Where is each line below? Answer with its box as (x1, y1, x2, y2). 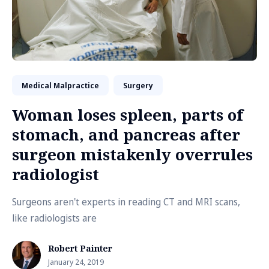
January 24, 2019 (48, 256, 104, 267)
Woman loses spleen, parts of (12, 104, 243, 125)
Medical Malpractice (22, 80, 99, 91)
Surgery (123, 80, 153, 91)
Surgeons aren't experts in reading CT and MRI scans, (12, 195, 240, 208)
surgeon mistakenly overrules (12, 144, 253, 165)
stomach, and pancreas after (12, 124, 240, 145)
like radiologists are (12, 211, 97, 225)
